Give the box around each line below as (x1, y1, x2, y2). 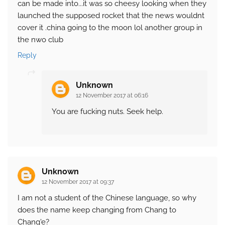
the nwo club (18, 35, 63, 45)
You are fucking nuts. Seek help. (52, 107, 163, 117)
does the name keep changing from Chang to (18, 205, 176, 215)
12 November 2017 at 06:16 (76, 92, 148, 99)
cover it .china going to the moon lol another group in (18, 23, 202, 33)
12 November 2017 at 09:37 (42, 178, 114, 186)
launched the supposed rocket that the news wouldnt (18, 11, 204, 21)
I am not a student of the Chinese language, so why (18, 193, 196, 203)
